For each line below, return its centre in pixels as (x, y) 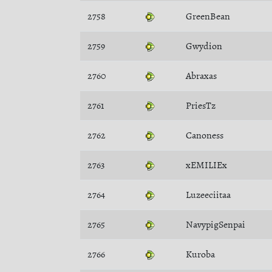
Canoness (205, 135)
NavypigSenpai (216, 225)
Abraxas (201, 76)
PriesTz (201, 106)
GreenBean (208, 16)
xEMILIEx (206, 165)
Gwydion (204, 46)
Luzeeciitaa (208, 195)
